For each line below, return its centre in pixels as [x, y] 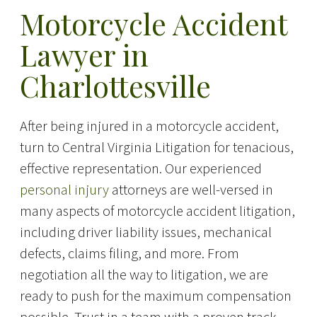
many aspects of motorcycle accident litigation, [157, 211]
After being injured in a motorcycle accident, [149, 126]
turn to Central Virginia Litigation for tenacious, [156, 148]
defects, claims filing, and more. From [129, 254]
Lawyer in [84, 55]
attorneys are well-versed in [191, 190]
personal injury [64, 190]
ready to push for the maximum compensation [155, 296]
